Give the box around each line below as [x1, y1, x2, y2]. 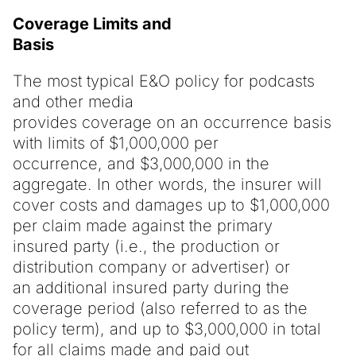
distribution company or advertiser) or [13, 257, 290, 277]
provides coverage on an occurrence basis [13, 112, 331, 132]
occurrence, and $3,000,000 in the [13, 153, 269, 173]
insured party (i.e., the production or [13, 236, 280, 256]
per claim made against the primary [13, 215, 273, 235]
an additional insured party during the [13, 277, 289, 297]
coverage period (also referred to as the [13, 298, 308, 318]
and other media [13, 91, 133, 111]
